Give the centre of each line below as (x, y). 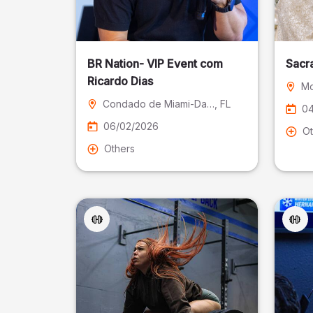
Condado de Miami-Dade (211, 104)
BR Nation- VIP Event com (155, 64)
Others (120, 148)
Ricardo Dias (121, 81)
